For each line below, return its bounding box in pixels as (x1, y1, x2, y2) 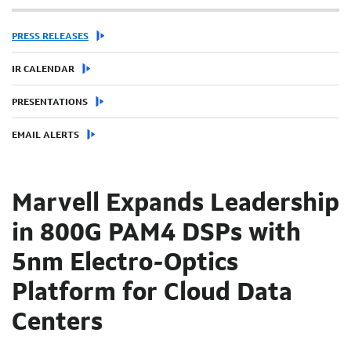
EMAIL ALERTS (12, 130, 79, 140)
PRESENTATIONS (12, 97, 88, 107)
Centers (12, 310, 103, 336)
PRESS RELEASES (12, 31, 89, 42)
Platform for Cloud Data (12, 280, 292, 306)
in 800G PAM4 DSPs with (12, 221, 301, 247)
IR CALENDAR (12, 64, 74, 74)
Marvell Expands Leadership (12, 191, 339, 217)
